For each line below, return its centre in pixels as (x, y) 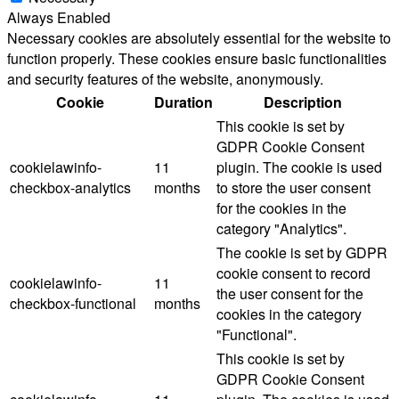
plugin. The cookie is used (299, 167)
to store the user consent (293, 188)
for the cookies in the (281, 208)
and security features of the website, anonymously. (165, 79)
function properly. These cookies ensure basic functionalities (197, 59)
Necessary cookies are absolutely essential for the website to (199, 38)
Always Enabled (59, 18)
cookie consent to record (293, 273)
